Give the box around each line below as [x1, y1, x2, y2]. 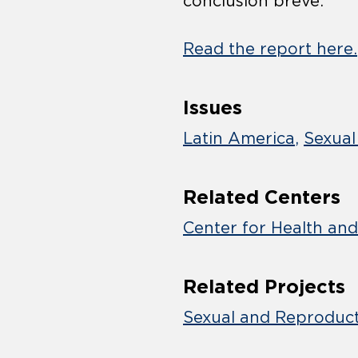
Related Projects [183, 276, 345, 298]
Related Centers [183, 186, 340, 209]
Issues [183, 97, 242, 119]
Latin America [183, 129, 295, 148]
